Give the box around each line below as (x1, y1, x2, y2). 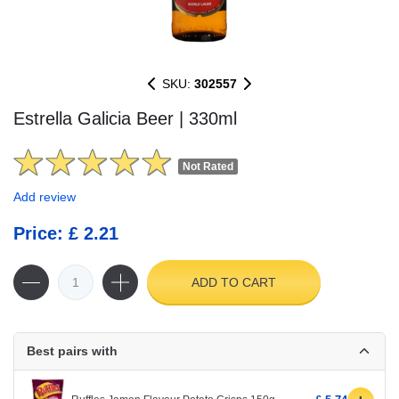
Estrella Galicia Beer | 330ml (13, 109, 237, 128)
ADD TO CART (191, 274, 276, 289)
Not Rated (182, 159, 233, 173)
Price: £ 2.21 (13, 223, 118, 243)
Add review (13, 189, 76, 204)
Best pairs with (27, 343, 118, 358)
